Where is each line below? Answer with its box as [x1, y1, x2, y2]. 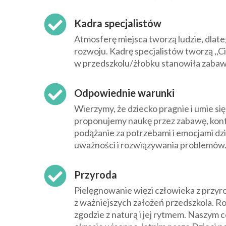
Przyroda [74, 168, 117, 181]
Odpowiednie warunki [74, 87, 175, 99]
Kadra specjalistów [74, 17, 161, 30]
